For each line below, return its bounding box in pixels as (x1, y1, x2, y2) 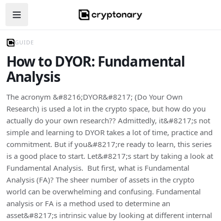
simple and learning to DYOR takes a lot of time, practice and (6, 127, 213, 138)
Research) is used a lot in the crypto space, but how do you (6, 104, 206, 114)
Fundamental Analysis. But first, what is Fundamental (6, 163, 189, 173)
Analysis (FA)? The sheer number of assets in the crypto (6, 175, 194, 185)
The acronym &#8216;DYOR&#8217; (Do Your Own (6, 92, 183, 102)
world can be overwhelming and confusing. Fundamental (6, 186, 201, 197)
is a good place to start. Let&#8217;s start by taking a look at (6, 151, 213, 161)
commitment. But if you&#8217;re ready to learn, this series (6, 139, 212, 149)
